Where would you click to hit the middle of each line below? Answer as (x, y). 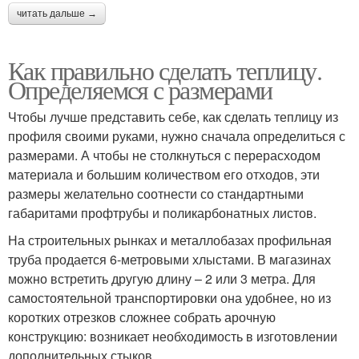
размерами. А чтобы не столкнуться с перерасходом (164, 155)
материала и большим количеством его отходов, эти (164, 174)
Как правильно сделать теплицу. (165, 70)
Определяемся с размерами (140, 89)
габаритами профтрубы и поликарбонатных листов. (162, 213)
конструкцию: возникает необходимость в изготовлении (173, 336)
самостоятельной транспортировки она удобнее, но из (169, 298)
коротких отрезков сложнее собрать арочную (142, 317)
